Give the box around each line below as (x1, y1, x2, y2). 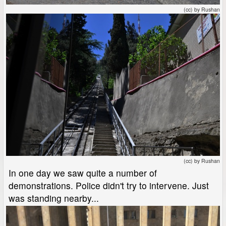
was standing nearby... (9, 191, 99, 204)
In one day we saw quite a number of (9, 166, 157, 179)
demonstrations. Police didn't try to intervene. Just (9, 179, 209, 192)
